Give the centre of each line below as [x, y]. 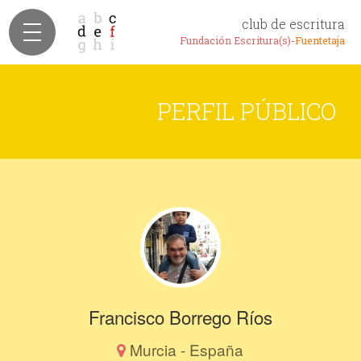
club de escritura [293, 24]
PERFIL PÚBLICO [247, 111]
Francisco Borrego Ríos [180, 317]
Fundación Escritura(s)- [237, 40]
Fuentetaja [320, 40]
